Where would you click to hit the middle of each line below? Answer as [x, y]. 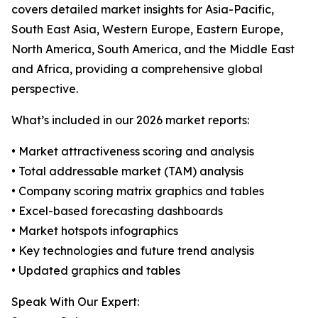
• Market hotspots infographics [95, 231]
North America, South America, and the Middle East [153, 49]
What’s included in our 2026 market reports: [130, 120]
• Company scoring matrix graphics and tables [138, 191]
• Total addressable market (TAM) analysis [127, 171]
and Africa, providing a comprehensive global [137, 69]
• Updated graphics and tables [96, 271]
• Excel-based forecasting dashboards [117, 211]
